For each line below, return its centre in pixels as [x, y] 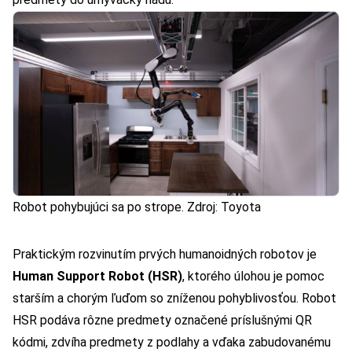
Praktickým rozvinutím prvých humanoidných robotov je [165, 254]
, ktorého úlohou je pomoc [253, 276]
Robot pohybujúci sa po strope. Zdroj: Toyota [137, 207]
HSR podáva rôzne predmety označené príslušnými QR [162, 320]
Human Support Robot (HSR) [97, 276]
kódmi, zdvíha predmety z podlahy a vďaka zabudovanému [172, 342]
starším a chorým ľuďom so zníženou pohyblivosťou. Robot [174, 298]
